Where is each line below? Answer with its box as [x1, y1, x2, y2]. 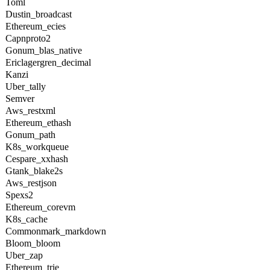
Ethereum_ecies [5, 21, 66, 31]
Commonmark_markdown [5, 226, 106, 236]
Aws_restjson [5, 178, 57, 188]
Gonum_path [5, 130, 55, 140]
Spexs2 [5, 190, 33, 200]
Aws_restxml [5, 105, 55, 116]
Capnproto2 [5, 33, 51, 43]
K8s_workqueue [5, 142, 69, 152]
